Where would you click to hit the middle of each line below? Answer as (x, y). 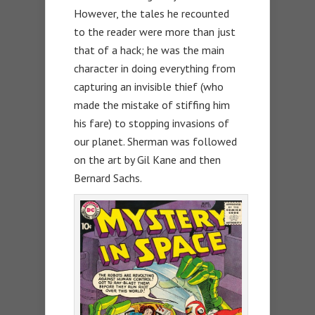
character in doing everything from (155, 69)
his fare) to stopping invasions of (152, 123)
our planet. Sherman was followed (155, 142)
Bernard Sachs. (108, 178)
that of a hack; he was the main (149, 50)
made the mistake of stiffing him (152, 105)
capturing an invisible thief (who (149, 87)
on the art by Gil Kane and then (147, 160)
